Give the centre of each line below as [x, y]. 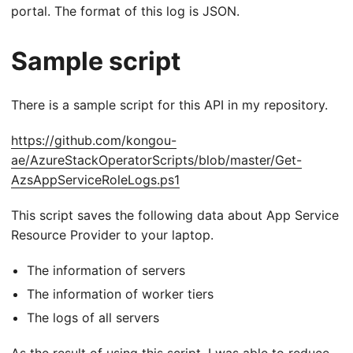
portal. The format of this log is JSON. [125, 11]
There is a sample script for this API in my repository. [169, 104]
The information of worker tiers [120, 294]
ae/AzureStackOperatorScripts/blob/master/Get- [156, 160]
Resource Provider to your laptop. [112, 234]
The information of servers [106, 270]
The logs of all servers [93, 317]
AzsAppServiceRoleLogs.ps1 [95, 179]
